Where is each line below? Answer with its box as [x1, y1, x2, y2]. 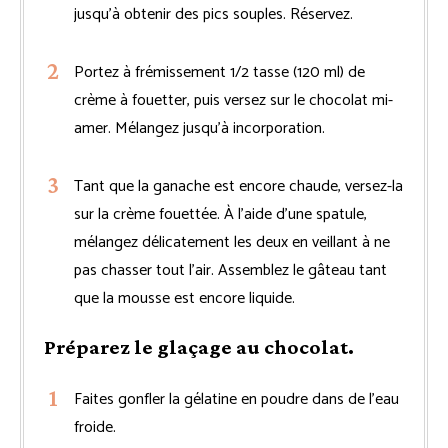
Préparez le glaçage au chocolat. [44, 334, 354, 359]
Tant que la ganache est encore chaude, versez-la [74, 172, 403, 200]
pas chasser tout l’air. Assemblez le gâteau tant [74, 256, 387, 284]
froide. [74, 413, 116, 441]
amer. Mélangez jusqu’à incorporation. [74, 114, 325, 142]
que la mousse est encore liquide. [74, 284, 295, 312]
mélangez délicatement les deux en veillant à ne [74, 228, 390, 256]
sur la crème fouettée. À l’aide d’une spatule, [74, 200, 367, 228]
